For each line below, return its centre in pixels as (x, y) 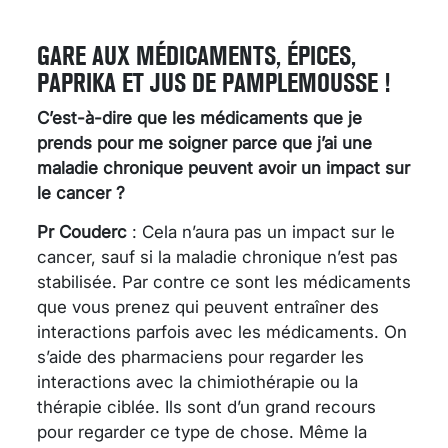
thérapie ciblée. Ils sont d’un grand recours (206, 406)
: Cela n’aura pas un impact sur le (261, 231)
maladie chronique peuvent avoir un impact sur (223, 167)
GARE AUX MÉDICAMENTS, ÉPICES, (196, 55)
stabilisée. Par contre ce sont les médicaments (224, 281)
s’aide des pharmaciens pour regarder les (200, 356)
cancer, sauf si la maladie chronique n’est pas (217, 256)
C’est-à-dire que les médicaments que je (199, 117)
